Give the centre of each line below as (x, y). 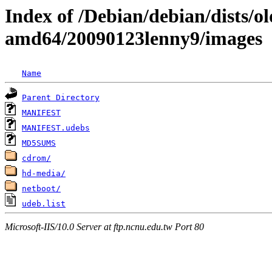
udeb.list (44, 204)
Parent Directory (61, 98)
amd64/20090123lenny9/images (134, 38)
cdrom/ (36, 158)
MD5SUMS (39, 143)
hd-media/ (44, 174)
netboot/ (41, 189)
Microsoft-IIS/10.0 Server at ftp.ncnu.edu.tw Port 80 (104, 226)
